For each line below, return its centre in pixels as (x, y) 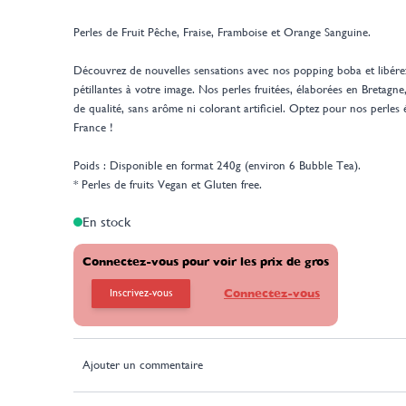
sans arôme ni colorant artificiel (205, 109)
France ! (93, 128)
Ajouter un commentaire (142, 365)
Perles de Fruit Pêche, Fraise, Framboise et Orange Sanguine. (222, 33)
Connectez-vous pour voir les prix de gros (206, 261)
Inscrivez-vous (141, 293)
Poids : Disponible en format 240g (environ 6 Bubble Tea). (219, 166)
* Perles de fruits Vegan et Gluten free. (169, 185)
